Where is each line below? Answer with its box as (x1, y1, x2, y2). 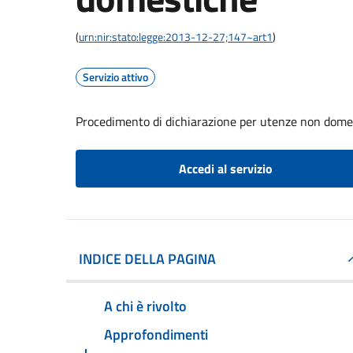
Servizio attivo (83, 69, 148, 85)
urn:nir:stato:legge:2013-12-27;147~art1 (79, 28, 273, 45)
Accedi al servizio (178, 159, 273, 178)
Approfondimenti (104, 323, 208, 345)
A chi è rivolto (104, 295, 187, 317)
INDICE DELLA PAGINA (79, 248, 216, 269)
